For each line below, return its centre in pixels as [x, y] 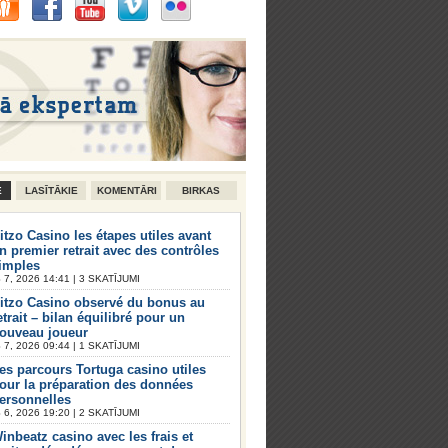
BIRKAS [201, 190]
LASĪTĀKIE [51, 190]
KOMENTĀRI [127, 190]
